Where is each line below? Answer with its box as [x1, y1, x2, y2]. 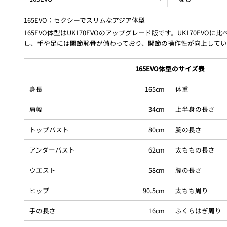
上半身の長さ [175, 104, 215, 115]
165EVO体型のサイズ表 [135, 64, 205, 74]
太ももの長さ [175, 145, 215, 155]
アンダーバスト [29, 145, 75, 155]
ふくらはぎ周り [175, 206, 222, 216]
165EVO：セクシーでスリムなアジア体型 [24, 15, 145, 25]
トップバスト [29, 125, 69, 135]
